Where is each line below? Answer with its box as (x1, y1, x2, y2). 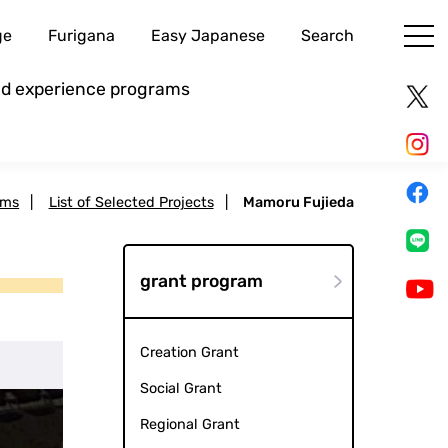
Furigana (47, 26, 115, 46)
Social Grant (139, 380, 222, 398)
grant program (139, 271, 263, 292)
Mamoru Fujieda (242, 194, 354, 212)
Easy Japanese (150, 26, 265, 46)
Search (300, 26, 354, 46)
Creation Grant (139, 344, 239, 362)
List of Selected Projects (48, 194, 214, 212)
